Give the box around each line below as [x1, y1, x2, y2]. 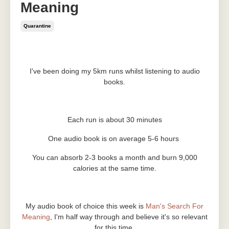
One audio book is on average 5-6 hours [48, 134, 181, 143]
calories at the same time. [73, 164, 156, 172]
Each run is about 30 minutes [67, 116, 162, 124]
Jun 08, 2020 [20, 46, 63, 54]
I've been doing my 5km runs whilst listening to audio [29, 67, 200, 75]
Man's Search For [146, 202, 203, 210]
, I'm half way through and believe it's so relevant [50, 213, 208, 221]
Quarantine [24, 23, 51, 29]
